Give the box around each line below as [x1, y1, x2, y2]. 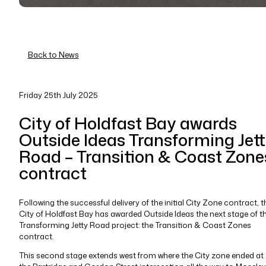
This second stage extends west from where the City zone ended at [18, 250, 264, 261]
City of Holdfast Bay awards [18, 110, 237, 135]
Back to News [27, 49, 79, 61]
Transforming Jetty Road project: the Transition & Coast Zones [18, 220, 251, 231]
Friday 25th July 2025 [18, 89, 98, 100]
